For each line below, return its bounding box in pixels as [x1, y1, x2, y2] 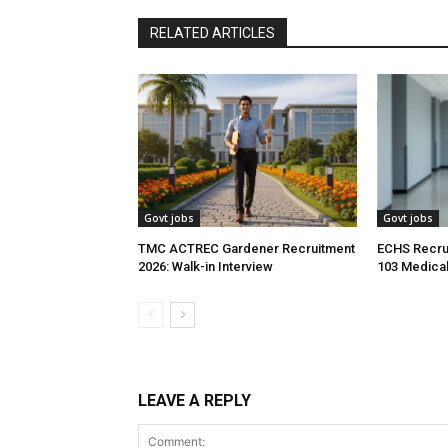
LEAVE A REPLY [138, 391, 251, 411]
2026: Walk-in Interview [138, 259, 273, 275]
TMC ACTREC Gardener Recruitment [138, 241, 355, 257]
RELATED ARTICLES [150, 25, 275, 42]
